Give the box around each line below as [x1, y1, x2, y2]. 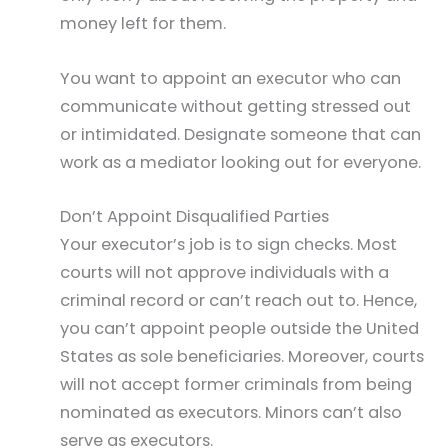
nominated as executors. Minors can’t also [60, 400, 402, 424]
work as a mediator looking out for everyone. [60, 150, 421, 174]
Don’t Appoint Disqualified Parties [60, 204, 329, 228]
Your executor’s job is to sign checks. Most [60, 232, 397, 256]
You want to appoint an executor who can [60, 66, 401, 90]
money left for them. [60, 12, 226, 36]
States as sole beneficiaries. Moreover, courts [60, 344, 424, 368]
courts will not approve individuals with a [60, 260, 389, 284]
